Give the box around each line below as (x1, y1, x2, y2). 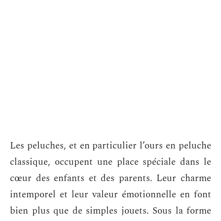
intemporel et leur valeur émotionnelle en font (10, 187, 211, 202)
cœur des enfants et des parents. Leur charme (10, 171, 211, 185)
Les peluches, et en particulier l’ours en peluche (10, 139, 211, 153)
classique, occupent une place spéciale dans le (10, 155, 211, 169)
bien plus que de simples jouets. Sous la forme (10, 204, 211, 218)
